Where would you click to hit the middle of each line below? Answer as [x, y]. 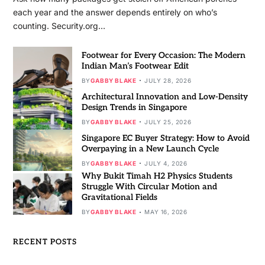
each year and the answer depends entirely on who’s [115, 12]
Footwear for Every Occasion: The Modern [163, 55]
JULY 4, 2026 [166, 163]
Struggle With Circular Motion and [149, 187]
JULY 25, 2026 [168, 122]
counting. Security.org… [59, 26]
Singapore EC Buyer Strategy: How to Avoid [165, 138]
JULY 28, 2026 [168, 80]
